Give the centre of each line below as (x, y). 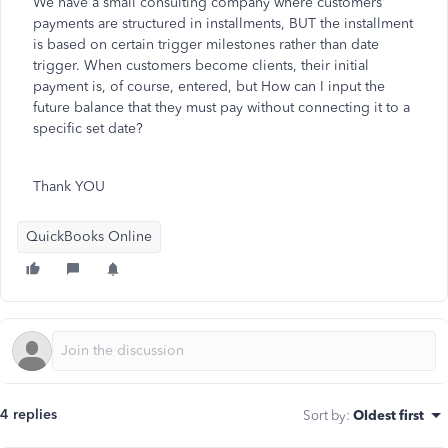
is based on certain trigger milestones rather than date (206, 44)
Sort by (324, 415)
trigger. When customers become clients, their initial (201, 65)
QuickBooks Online (89, 236)
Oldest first (388, 415)
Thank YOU (69, 186)
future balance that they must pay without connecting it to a (221, 107)
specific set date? (90, 128)
